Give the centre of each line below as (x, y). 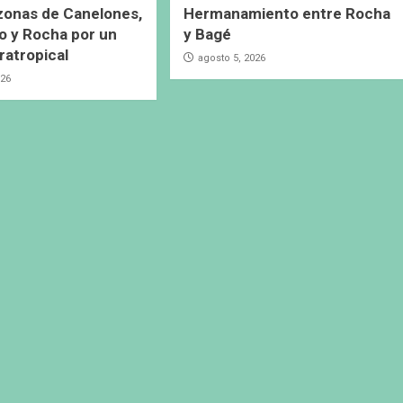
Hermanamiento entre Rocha (287, 14)
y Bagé (207, 35)
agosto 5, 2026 (231, 58)
